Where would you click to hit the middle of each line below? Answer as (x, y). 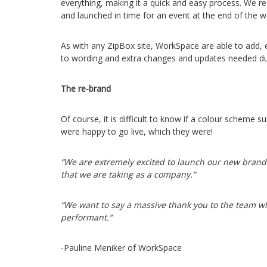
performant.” (86, 217)
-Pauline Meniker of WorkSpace (121, 248)
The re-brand (86, 89)
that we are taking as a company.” (128, 174)
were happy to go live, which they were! (137, 131)
